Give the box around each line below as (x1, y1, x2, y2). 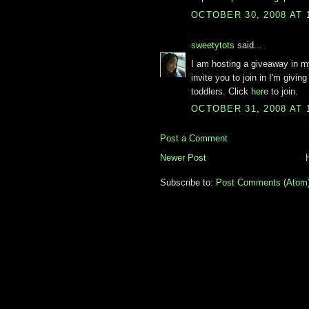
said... (235, 40, 262, 51)
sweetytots (191, 40, 235, 51)
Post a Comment (160, 132, 228, 143)
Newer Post (160, 152, 206, 163)
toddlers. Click (191, 86, 251, 97)
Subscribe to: (160, 177, 216, 188)
